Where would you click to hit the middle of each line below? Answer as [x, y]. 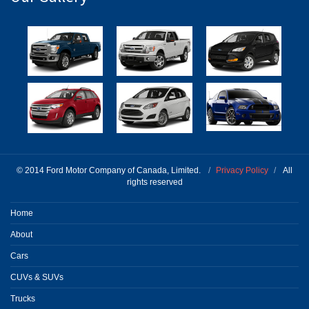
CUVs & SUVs [37, 277]
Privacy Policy [242, 170]
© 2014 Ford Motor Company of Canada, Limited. [110, 170]
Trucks [23, 298]
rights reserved [154, 182]
